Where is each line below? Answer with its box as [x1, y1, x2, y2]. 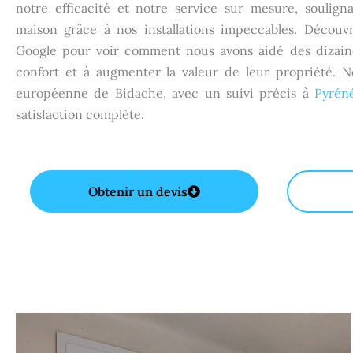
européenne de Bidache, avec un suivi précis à [16, 85, 315, 102]
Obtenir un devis [88, 183, 188, 199]
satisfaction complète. [16, 106, 144, 123]
